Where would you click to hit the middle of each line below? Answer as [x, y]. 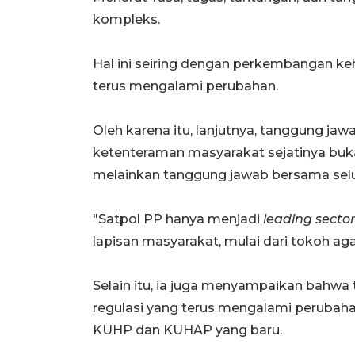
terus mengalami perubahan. [185, 86]
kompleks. [128, 19]
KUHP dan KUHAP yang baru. [187, 330]
